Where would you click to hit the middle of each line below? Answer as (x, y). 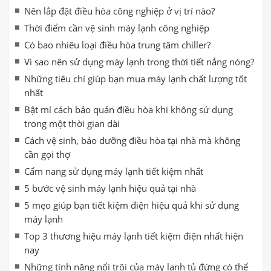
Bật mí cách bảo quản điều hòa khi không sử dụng (129, 109)
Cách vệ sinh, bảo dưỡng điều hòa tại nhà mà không (132, 140)
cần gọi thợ (47, 154)
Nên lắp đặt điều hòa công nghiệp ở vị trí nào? (119, 11)
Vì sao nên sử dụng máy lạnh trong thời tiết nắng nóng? (139, 62)
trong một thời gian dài (72, 123)
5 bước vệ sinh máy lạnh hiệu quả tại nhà (110, 188)
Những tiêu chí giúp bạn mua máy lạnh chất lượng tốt (135, 79)
